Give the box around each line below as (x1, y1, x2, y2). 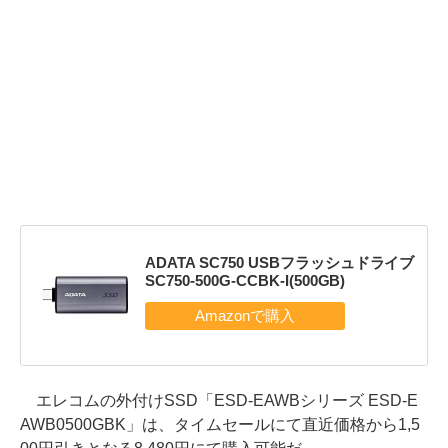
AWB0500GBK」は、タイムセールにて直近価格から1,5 (20, 415, 420, 433)
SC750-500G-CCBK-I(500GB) (144, 272, 346, 290)
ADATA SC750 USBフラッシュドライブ (144, 254, 415, 272)
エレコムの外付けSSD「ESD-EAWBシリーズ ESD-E (20, 391, 418, 409)
